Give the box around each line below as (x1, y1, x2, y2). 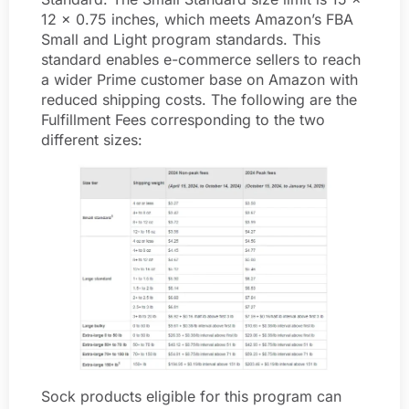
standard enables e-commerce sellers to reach (41, 49, 361, 68)
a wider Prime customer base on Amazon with (41, 69, 358, 89)
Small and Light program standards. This (41, 29, 320, 48)
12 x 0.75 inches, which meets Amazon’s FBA (41, 9, 353, 28)
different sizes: (41, 130, 142, 149)
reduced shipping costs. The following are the (41, 89, 357, 109)
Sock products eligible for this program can (41, 386, 341, 405)
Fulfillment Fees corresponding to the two (41, 110, 325, 129)
